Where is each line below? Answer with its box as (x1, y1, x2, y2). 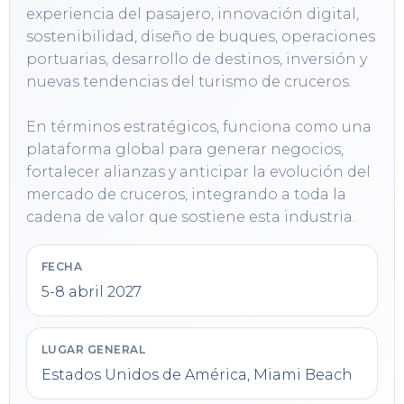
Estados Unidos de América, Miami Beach (41, 366, 353, 384)
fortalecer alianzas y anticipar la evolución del (26, 163, 371, 181)
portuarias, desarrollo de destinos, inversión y (26, 50, 367, 69)
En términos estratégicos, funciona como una (26, 118, 372, 136)
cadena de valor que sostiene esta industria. (26, 208, 355, 226)
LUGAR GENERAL (41, 343, 146, 357)
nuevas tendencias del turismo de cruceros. (26, 73, 352, 91)
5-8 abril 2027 (41, 283, 142, 301)
